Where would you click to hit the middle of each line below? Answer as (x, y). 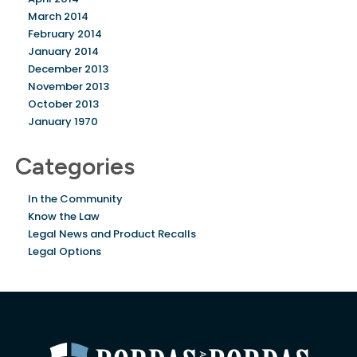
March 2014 (58, 16)
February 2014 (65, 34)
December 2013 (68, 69)
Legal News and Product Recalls (112, 234)
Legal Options (65, 251)
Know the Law (64, 216)
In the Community (75, 199)
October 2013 (63, 104)
